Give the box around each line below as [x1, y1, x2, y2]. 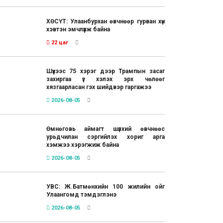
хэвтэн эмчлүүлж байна [46, 25, 110, 33]
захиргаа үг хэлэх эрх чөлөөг [46, 75, 165, 83]
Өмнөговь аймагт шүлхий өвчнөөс [46, 125, 165, 132]
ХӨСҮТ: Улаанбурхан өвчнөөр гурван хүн [46, 17, 165, 25]
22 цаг [49, 39, 68, 46]
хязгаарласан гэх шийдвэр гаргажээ [46, 83, 151, 91]
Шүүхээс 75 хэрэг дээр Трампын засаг [46, 67, 165, 75]
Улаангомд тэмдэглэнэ [46, 191, 116, 198]
